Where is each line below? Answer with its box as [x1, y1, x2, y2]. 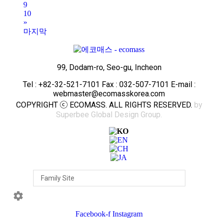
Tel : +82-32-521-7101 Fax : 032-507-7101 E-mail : [22, 79, 196, 89]
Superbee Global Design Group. [56, 109, 162, 119]
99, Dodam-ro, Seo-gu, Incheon [56, 62, 162, 72]
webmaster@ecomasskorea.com [53, 89, 165, 98]
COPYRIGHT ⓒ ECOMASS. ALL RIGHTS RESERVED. [16, 100, 194, 109]
